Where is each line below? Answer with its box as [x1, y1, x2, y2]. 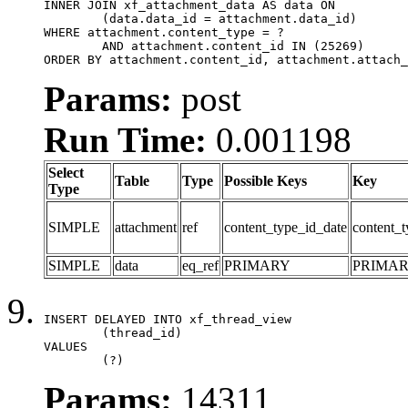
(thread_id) [44, 325, 102, 340]
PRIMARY [224, 257, 291, 273]
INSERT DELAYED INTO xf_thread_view [44, 311, 291, 326]
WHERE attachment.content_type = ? [44, 25, 284, 39]
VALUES [44, 339, 87, 353]
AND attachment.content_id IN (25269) [44, 38, 102, 53]
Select [48, 164, 84, 180]
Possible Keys [224, 172, 307, 189]
